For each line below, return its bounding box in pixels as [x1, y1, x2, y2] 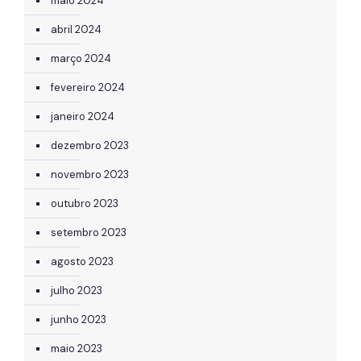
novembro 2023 [51, 167, 129, 181]
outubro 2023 [51, 196, 118, 210]
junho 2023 [51, 312, 106, 326]
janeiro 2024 [51, 109, 114, 123]
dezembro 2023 [51, 138, 129, 152]
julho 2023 [51, 283, 102, 297]
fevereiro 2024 [51, 80, 125, 94]
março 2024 [51, 51, 111, 65]
